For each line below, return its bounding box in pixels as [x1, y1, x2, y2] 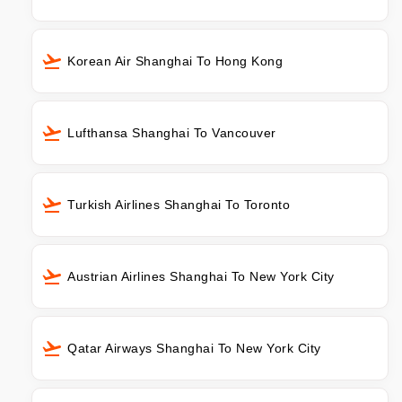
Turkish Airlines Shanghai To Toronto [67, 197, 290, 213]
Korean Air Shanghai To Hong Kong [67, 54, 283, 69]
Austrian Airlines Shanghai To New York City [67, 269, 335, 284]
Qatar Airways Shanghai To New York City [67, 341, 321, 356]
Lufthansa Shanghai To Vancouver [67, 126, 276, 141]
